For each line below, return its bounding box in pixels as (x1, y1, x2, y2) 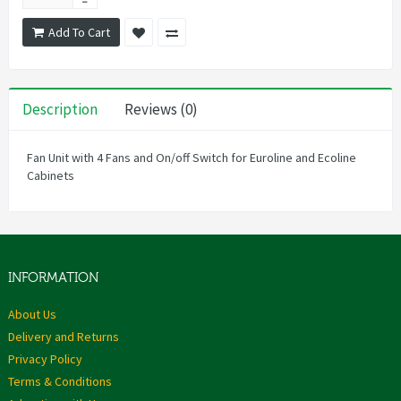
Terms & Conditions (8, 373, 112, 390)
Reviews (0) (124, 99, 198, 120)
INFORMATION (8, 270, 98, 286)
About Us (8, 306, 56, 323)
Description (22, 99, 98, 120)
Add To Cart (48, 24, 110, 41)
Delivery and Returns (8, 328, 119, 346)
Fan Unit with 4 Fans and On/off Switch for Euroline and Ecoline (27, 149, 356, 166)
